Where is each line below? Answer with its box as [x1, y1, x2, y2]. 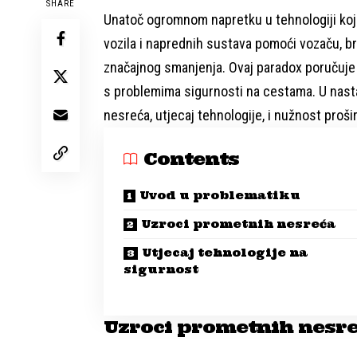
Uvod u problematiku [139, 188, 300, 203]
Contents [143, 147, 240, 171]
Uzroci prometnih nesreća [141, 217, 335, 232]
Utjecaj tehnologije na [142, 245, 308, 261]
